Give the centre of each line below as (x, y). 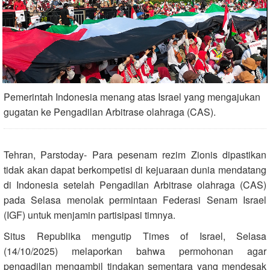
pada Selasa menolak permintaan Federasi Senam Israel (135, 199)
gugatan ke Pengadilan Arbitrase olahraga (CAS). (110, 111)
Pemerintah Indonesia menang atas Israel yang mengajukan (132, 96)
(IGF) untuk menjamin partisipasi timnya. (89, 215)
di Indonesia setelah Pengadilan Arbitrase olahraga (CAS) (135, 184)
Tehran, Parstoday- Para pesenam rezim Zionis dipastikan (135, 154)
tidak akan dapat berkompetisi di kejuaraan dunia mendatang (135, 169)
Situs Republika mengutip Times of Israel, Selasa (135, 236)
